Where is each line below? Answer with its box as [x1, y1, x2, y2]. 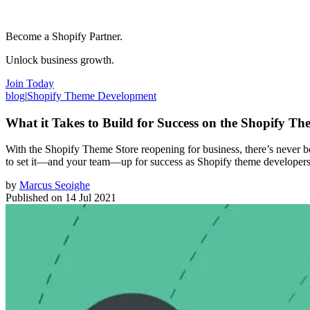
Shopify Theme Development [27, 89, 156, 102]
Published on [6, 192, 62, 204]
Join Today [6, 77, 54, 89]
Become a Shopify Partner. [6, 30, 122, 42]
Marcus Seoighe [19, 179, 90, 192]
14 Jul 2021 [65, 192, 116, 204]
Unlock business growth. [6, 53, 114, 66]
